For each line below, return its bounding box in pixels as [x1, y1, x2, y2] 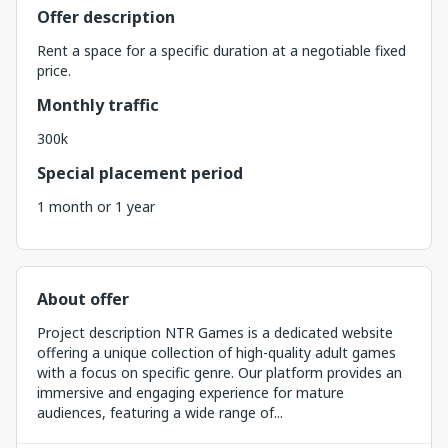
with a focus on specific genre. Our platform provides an [37, 363, 402, 382]
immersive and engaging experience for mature [37, 383, 344, 402]
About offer [37, 288, 129, 310]
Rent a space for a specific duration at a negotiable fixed [37, 41, 406, 60]
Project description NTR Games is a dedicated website [37, 323, 393, 342]
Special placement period [37, 162, 243, 184]
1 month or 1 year [37, 197, 155, 216]
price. [37, 61, 71, 80]
